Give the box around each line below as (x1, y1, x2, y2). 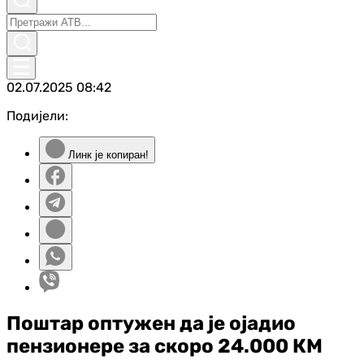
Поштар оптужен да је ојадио (6, 311, 296, 335)
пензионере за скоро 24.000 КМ (6, 334, 323, 357)
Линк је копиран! (65, 149, 149, 161)
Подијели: (6, 108, 68, 123)
